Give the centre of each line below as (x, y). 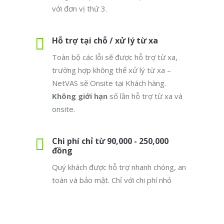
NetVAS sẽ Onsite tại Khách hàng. (109, 83)
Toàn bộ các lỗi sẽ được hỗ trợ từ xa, (115, 57)
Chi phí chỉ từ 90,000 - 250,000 (110, 141)
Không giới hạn (80, 96)
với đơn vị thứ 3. (79, 8)
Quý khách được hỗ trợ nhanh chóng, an (119, 167)
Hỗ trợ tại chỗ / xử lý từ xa (105, 40)
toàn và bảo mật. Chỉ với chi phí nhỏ (112, 180)
